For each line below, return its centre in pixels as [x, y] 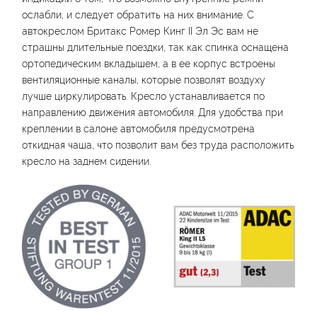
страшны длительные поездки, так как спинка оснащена [155, 47]
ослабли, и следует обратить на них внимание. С [138, 14]
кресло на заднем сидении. [86, 161]
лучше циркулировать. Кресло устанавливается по [143, 96]
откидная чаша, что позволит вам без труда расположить [158, 144]
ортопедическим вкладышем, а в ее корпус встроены [149, 63]
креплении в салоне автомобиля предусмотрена [138, 128]
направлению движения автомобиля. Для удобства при [152, 112]
